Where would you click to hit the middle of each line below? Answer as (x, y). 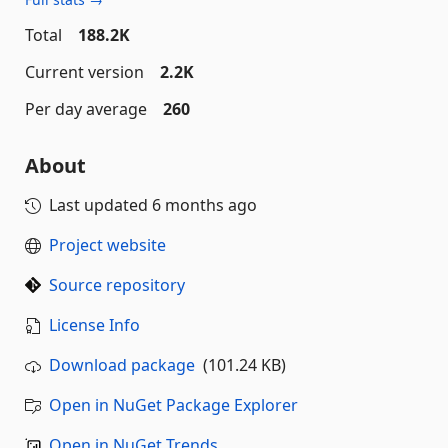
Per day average (86, 109)
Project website (107, 245)
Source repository (117, 285)
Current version (84, 72)
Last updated (100, 205)
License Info (94, 325)
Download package (122, 365)
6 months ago (204, 205)
